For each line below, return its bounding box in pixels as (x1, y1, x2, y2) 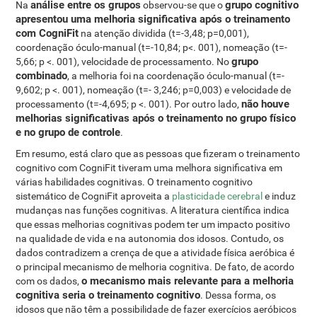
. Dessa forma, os (200, 289, 277, 301)
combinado (16, 69, 68, 82)
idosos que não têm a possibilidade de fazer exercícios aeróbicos (16, 304, 297, 315)
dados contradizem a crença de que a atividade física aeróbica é (16, 247, 295, 258)
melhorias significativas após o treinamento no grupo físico (16, 112, 296, 125)
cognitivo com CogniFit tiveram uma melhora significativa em (16, 162, 283, 173)
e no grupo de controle (16, 126, 121, 139)
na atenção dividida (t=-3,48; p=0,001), (79, 28, 250, 39)
